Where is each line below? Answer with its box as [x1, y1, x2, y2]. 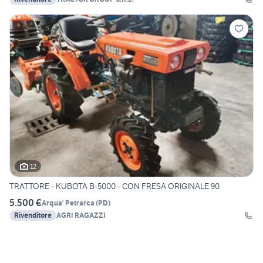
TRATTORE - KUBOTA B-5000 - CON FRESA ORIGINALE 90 [9, 181, 220, 192]
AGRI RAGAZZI [56, 211, 106, 220]
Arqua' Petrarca [42, 198, 95, 207]
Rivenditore [14, 211, 52, 220]
